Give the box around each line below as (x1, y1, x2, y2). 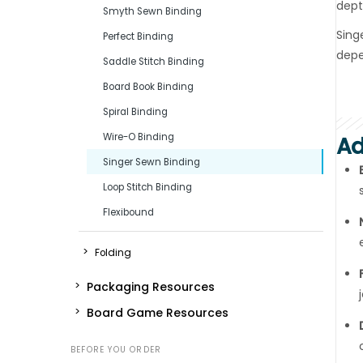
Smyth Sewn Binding (103, 4, 202, 18)
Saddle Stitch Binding (103, 54, 204, 68)
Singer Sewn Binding (103, 155, 200, 169)
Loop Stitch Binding (103, 180, 192, 194)
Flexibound (103, 205, 154, 219)
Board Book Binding (103, 79, 194, 93)
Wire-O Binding (103, 130, 174, 143)
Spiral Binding (103, 105, 168, 118)
